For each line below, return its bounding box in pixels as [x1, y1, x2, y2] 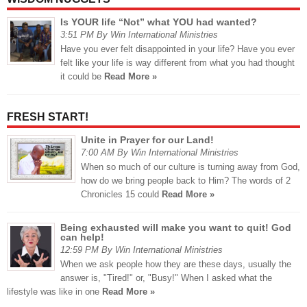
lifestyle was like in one [7, 286, 102, 297]
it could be [60, 71, 104, 82]
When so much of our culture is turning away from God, [81, 162, 300, 173]
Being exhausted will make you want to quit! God [60, 222, 291, 234]
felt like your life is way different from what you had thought [60, 58, 295, 69]
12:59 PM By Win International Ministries [60, 245, 223, 256]
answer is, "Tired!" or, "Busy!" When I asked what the [60, 273, 272, 284]
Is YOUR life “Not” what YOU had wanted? [60, 16, 257, 28]
